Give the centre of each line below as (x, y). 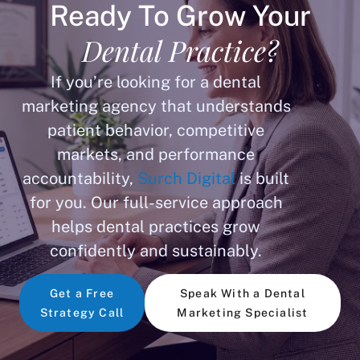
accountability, (80, 178)
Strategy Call (82, 313)
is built (262, 178)
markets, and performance (156, 154)
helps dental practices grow (156, 226)
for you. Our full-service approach (156, 202)
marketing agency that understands (156, 106)
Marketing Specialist (243, 313)
